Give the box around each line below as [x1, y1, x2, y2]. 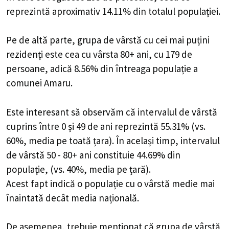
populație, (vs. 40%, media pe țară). [6, 163, 151, 175]
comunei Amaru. [6, 77, 73, 89]
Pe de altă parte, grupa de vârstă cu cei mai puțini [6, 34, 210, 47]
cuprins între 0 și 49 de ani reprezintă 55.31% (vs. [6, 120, 205, 132]
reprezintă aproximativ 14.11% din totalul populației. [6, 5, 220, 17]
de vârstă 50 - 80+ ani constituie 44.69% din [6, 148, 180, 161]
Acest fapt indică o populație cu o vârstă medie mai [6, 177, 215, 190]
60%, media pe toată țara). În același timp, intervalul [6, 134, 220, 147]
